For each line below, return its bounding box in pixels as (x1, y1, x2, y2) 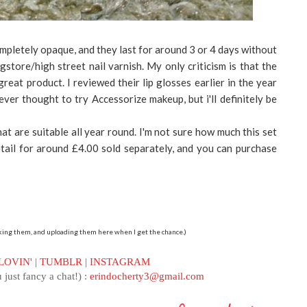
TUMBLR (39, 256, 82, 267)
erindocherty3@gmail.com (89, 270, 204, 282)
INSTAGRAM (89, 256, 150, 267)
